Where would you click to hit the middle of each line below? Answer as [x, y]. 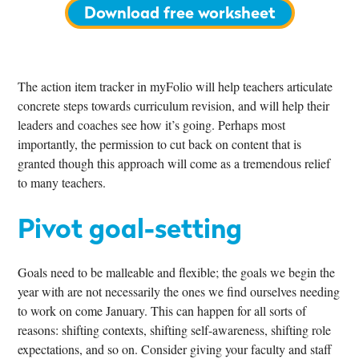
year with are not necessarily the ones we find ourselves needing [179, 291]
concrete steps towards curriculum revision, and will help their [174, 105]
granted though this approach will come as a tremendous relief [174, 163]
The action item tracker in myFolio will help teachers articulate [175, 86]
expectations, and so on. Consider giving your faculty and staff [175, 349]
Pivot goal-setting [130, 228]
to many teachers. [64, 182]
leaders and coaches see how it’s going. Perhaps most [152, 124]
